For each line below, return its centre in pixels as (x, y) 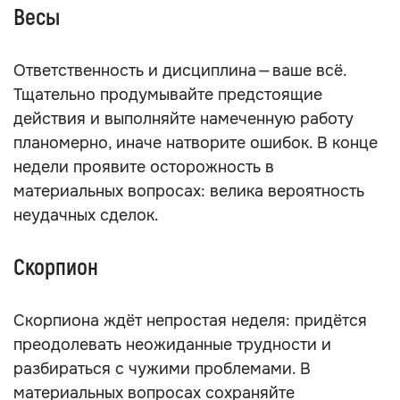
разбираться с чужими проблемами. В (162, 369)
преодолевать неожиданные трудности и (172, 345)
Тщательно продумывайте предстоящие (168, 95)
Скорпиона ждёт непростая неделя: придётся (190, 321)
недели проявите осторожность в (144, 167)
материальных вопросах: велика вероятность (189, 191)
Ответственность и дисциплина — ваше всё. (180, 71)
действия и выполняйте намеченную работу (183, 119)
